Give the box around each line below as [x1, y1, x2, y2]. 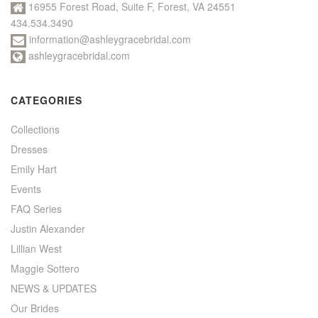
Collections [11, 121, 60, 136]
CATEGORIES [11, 92, 82, 107]
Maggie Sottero [11, 261, 79, 275]
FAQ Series [11, 201, 62, 216]
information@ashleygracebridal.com [29, 31, 191, 46]
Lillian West [11, 241, 62, 256]
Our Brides [11, 300, 59, 315]
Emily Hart [11, 161, 57, 176]
